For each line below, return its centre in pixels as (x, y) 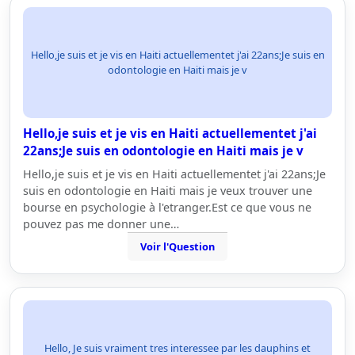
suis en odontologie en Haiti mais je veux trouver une (168, 191)
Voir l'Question (177, 246)
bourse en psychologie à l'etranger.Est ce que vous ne (167, 207)
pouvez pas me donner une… (101, 224)
